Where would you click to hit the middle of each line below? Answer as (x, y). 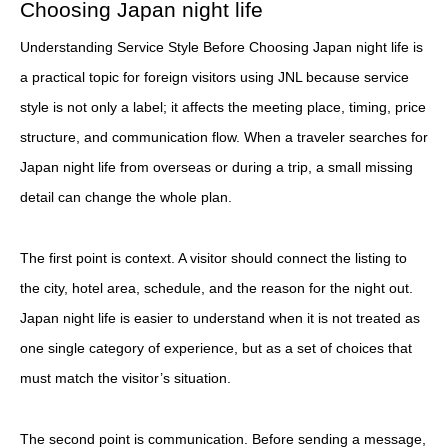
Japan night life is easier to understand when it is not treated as (220, 317)
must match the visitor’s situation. (125, 377)
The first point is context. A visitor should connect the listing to (213, 257)
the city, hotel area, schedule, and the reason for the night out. (216, 287)
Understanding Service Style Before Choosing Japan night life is (221, 47)
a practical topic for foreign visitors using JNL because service (214, 77)
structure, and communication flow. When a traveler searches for (224, 137)
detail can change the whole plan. (126, 197)
